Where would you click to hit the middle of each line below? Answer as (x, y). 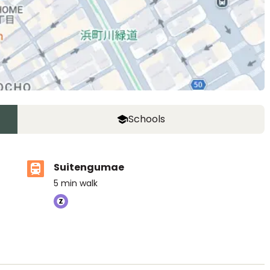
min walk (79, 183)
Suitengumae (89, 167)
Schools (147, 119)
